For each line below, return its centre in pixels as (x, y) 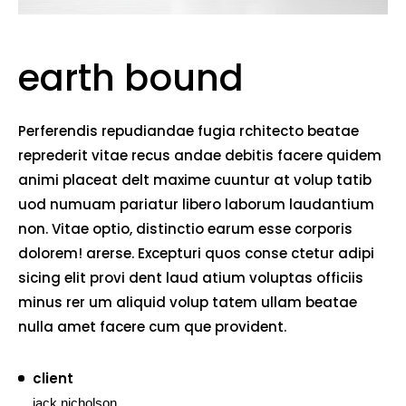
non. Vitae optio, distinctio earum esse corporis (185, 229)
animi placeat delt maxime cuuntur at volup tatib (195, 180)
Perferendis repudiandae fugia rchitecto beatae (188, 131)
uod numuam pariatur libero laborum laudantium (196, 205)
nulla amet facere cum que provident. (152, 327)
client (53, 379)
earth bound (131, 78)
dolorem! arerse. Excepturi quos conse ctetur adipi (196, 254)
